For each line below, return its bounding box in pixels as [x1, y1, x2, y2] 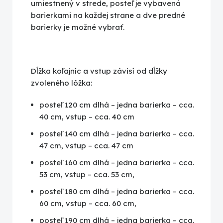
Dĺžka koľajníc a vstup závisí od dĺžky [31, 66, 167, 76]
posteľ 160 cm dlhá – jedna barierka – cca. [39, 158, 194, 168]
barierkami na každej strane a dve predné [31, 10, 185, 20]
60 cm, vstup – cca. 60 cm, [39, 199, 136, 209]
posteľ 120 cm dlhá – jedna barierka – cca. [39, 100, 194, 110]
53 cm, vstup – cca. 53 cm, [39, 170, 134, 180]
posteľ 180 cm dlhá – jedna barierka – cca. [39, 187, 194, 197]
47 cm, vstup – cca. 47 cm [39, 141, 133, 151]
